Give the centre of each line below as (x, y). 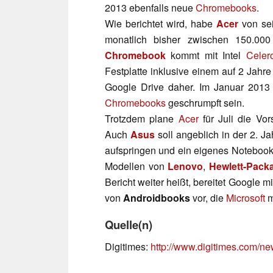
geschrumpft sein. (205, 102)
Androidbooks (157, 197)
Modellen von (136, 166)
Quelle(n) (129, 224)
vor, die (208, 197)
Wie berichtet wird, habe (161, 23)
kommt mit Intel (206, 55)
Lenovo (186, 166)
